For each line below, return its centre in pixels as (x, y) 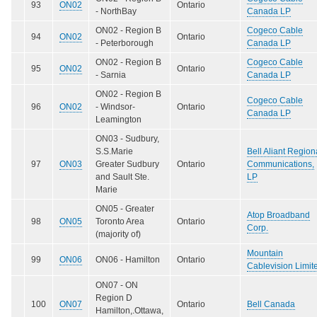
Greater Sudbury (127, 164)
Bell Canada (271, 304)
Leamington (119, 119)
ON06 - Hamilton (128, 259)
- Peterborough (125, 43)
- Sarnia (111, 75)
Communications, (281, 164)
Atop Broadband (278, 215)
